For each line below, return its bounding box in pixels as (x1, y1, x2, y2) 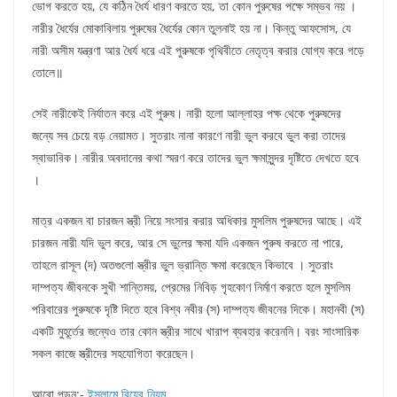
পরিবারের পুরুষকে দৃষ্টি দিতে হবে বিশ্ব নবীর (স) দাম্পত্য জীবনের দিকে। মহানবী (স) (32, 300, 364, 318)
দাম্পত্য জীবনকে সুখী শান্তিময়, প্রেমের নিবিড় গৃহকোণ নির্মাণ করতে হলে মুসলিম (32, 278, 350, 296)
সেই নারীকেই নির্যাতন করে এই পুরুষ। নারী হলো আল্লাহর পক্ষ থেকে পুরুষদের (32, 105, 341, 122)
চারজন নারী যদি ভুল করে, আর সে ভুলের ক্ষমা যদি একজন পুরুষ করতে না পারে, (32, 234, 344, 252)
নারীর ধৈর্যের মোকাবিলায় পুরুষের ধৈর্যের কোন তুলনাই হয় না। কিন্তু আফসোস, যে (32, 19, 351, 37)
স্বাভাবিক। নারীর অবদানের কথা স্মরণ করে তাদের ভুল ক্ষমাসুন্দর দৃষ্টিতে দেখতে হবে (32, 149, 359, 167)
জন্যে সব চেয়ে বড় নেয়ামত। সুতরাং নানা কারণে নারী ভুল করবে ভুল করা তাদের (32, 127, 346, 144)
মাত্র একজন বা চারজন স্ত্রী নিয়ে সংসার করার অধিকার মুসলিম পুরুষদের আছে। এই (32, 212, 362, 230)
